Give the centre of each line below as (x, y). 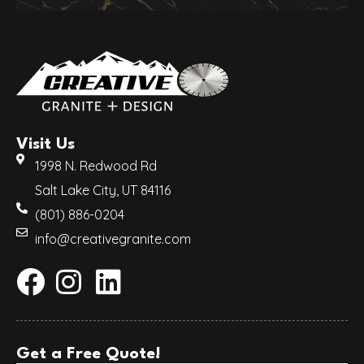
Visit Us (45, 145)
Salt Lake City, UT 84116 (102, 191)
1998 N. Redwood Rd (95, 166)
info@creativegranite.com (113, 239)
